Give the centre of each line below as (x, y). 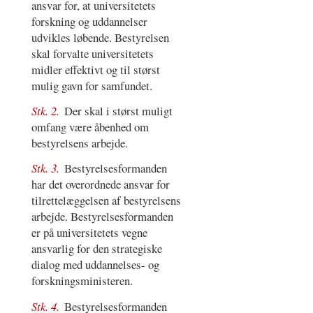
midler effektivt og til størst (95, 69)
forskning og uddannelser (89, 21)
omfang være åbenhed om (90, 127)
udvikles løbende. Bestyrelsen (100, 37)
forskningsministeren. (82, 281)
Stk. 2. (46, 111)
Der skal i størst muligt (119, 111)
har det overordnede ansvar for (100, 184)
